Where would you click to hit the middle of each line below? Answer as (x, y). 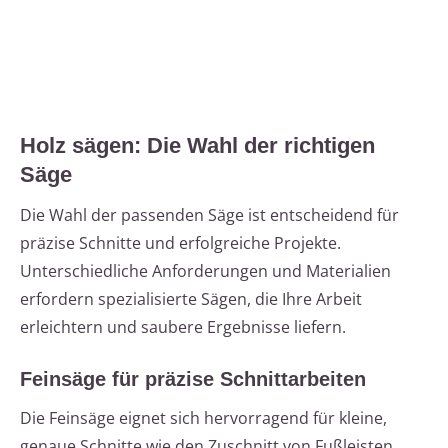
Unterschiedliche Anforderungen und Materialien (205, 271)
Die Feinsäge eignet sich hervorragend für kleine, (203, 418)
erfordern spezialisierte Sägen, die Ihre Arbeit (191, 299)
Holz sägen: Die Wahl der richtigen (197, 146)
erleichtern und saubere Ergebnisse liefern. (183, 327)
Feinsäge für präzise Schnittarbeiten (193, 379)
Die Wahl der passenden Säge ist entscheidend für (209, 215)
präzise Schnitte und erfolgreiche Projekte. (180, 243)
